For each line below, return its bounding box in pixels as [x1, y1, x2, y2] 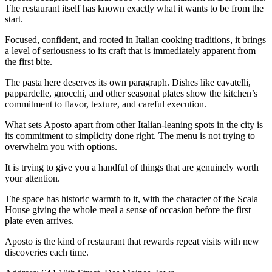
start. [5, 13, 23, 24]
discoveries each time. [5, 246, 89, 257]
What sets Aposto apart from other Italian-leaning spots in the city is [5, 119, 263, 130]
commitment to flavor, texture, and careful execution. [5, 98, 206, 109]
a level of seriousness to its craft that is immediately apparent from [5, 45, 256, 56]
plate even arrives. [5, 215, 74, 226]
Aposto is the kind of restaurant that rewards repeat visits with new [5, 236, 259, 246]
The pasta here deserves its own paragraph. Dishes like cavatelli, [5, 76, 251, 87]
